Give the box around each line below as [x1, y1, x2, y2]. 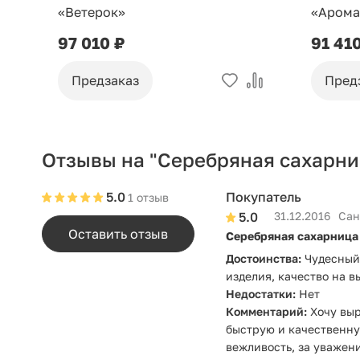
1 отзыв [128, 190, 169, 205]
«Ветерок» [58, 4, 125, 21]
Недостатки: [226, 287, 296, 301]
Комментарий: [226, 305, 307, 319]
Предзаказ [72, 72, 139, 89]
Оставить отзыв [68, 225, 168, 242]
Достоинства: [226, 252, 301, 266]
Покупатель [226, 189, 301, 206]
